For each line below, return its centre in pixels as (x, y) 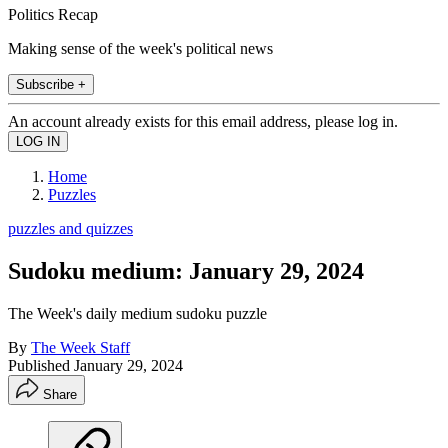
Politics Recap (53, 14)
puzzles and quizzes (70, 228)
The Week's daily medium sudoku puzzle (137, 313)
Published (41, 365)
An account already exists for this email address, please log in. (203, 121)
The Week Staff (80, 347)
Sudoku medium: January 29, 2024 (186, 270)
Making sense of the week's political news (140, 48)
